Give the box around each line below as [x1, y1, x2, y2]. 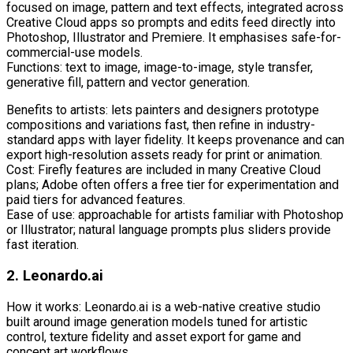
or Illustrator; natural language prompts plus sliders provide [6, 222, 331, 238]
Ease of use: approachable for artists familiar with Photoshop [6, 207, 344, 223]
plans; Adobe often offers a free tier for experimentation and [6, 177, 339, 193]
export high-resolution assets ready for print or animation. [6, 147, 322, 163]
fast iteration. [6, 237, 79, 253]
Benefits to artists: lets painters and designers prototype [6, 102, 319, 118]
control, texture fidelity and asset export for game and [6, 329, 301, 344]
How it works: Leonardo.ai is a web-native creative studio [6, 299, 321, 314]
